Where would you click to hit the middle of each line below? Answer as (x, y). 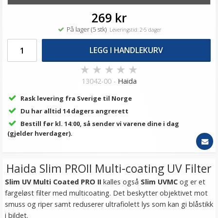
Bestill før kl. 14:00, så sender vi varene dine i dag (100, 124)
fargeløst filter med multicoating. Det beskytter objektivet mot (106, 193)
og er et (191, 182)
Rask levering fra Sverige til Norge (76, 98)
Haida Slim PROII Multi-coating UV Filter (109, 168)
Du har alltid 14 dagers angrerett (74, 111)
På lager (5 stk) (86, 29)
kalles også (121, 182)
